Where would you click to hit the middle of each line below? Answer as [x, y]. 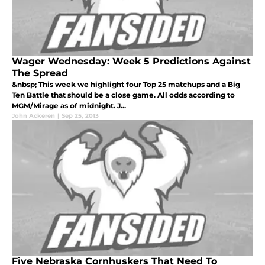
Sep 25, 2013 [80, 116]
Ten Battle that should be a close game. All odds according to [123, 95]
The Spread [40, 73]
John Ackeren [33, 116]
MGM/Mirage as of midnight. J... [69, 106]
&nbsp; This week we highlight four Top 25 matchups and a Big [126, 85]
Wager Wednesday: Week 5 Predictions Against [131, 62]
